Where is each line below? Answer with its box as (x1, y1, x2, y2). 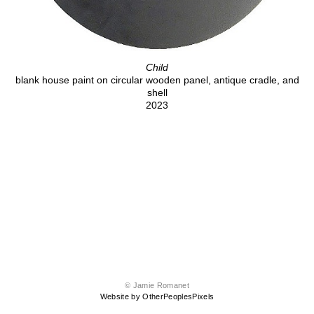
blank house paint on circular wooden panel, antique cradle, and (15, 74, 299, 86)
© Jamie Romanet (124, 281, 190, 290)
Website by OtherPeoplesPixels (100, 292, 214, 301)
